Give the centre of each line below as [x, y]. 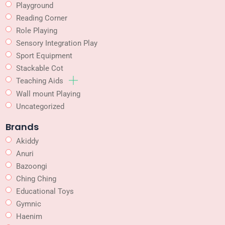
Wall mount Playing [48, 94]
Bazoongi [32, 166]
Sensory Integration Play [57, 43]
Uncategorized [40, 107]
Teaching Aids [41, 81]
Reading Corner [42, 18]
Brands [22, 127]
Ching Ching [36, 179]
